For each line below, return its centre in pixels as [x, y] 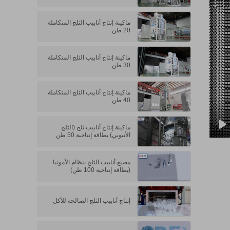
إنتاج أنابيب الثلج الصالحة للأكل [92, 201]
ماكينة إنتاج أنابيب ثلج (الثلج [96, 127]
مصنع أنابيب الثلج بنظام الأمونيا [92, 162]
